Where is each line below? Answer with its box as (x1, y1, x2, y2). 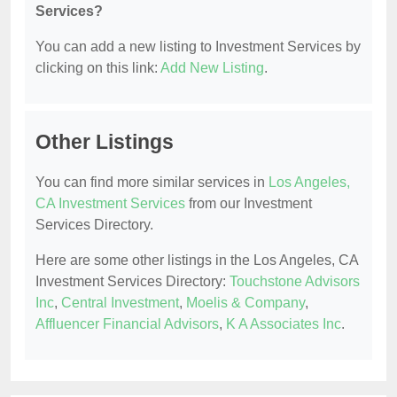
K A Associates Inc (226, 315, 341, 331)
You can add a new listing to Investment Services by (35, 38, 361, 54)
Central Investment (61, 294, 179, 310)
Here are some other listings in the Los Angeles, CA (35, 252, 358, 268)
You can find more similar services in (35, 174, 269, 190)
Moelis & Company (186, 294, 305, 310)
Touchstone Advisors (230, 273, 360, 289)
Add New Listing (160, 59, 264, 75)
